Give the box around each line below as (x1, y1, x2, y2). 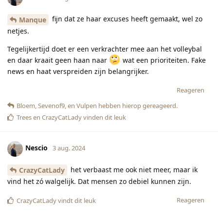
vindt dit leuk (56, 196, 96, 205)
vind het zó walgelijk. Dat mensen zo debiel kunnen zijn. (7, 177, 191, 186)
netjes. (7, 26, 29, 36)
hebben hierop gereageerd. (97, 101, 178, 110)
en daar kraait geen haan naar (7, 55, 109, 65)
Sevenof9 (38, 101, 65, 110)
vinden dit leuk (82, 112, 126, 122)
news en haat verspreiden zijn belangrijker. (7, 66, 149, 76)
